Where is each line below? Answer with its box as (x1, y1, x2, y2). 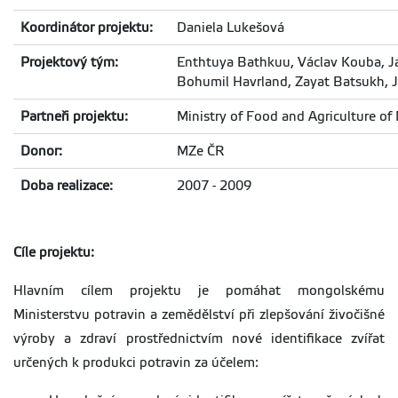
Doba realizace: (20, 179, 113, 194)
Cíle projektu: (13, 245, 94, 260)
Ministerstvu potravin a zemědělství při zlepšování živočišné (13, 307, 385, 322)
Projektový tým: (20, 55, 118, 70)
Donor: (20, 144, 62, 159)
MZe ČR (177, 144, 224, 159)
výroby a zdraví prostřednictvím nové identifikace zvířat (13, 331, 385, 346)
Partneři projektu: (20, 109, 128, 124)
